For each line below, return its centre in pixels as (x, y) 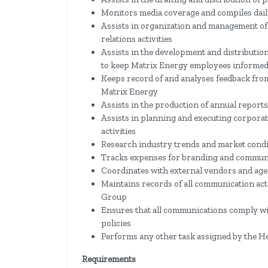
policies (116, 223)
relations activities (137, 39)
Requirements (109, 259)
